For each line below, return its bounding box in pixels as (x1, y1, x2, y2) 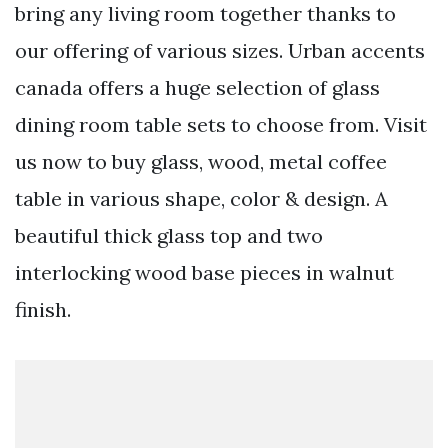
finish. (15, 296, 71, 322)
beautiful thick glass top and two (15, 222, 323, 248)
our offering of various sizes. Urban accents (15, 37, 425, 63)
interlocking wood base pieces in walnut (15, 259, 394, 285)
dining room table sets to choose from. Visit (15, 111, 427, 137)
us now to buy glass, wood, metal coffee (15, 148, 387, 174)
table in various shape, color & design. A (15, 185, 388, 211)
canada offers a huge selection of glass (15, 74, 380, 100)
